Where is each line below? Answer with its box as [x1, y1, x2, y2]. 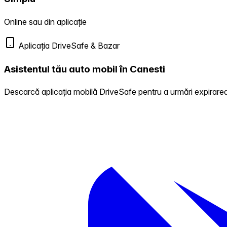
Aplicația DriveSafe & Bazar [16, 41, 120, 51]
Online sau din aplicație [4, 17, 87, 27]
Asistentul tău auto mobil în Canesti [4, 63, 165, 75]
